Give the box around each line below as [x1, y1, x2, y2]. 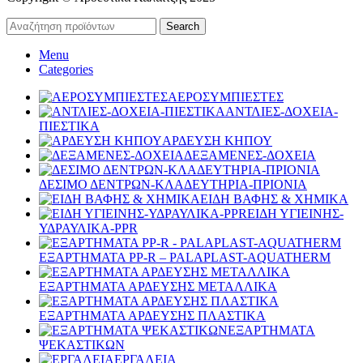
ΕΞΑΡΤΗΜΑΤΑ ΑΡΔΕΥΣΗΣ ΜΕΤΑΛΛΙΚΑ [39, 279, 277, 293]
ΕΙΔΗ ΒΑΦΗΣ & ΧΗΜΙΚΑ [200, 191, 348, 206]
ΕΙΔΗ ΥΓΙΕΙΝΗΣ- [247, 206, 344, 220]
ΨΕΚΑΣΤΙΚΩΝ [39, 337, 125, 352]
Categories [39, 62, 93, 76]
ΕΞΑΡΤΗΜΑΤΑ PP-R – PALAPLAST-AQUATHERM [39, 250, 331, 264]
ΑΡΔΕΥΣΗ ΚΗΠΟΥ [162, 133, 272, 147]
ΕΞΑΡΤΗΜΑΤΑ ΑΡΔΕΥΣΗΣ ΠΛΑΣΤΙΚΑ [39, 308, 266, 322]
